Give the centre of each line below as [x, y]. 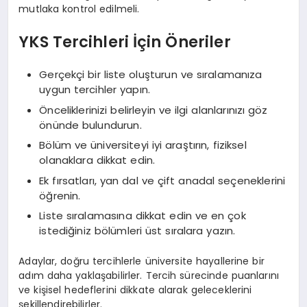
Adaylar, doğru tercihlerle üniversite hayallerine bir [142, 261]
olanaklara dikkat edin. [97, 160]
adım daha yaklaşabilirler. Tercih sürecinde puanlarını [149, 275]
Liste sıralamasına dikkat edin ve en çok [143, 216]
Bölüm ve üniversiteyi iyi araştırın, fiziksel [143, 145]
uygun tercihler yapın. [95, 90]
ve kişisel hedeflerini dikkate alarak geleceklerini [135, 290]
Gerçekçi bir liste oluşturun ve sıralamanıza [151, 75]
